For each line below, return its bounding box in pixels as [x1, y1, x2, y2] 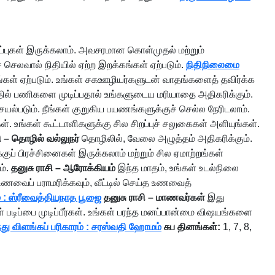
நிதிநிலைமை [186, 60, 239, 70]
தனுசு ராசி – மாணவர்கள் [104, 192, 205, 203]
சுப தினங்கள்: [164, 222, 220, 232]
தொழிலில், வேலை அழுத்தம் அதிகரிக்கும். [79, 133, 252, 144]
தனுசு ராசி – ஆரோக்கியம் [11, 163, 115, 173]
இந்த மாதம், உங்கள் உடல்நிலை [115, 163, 239, 173]
